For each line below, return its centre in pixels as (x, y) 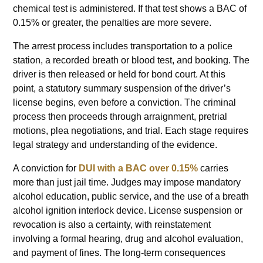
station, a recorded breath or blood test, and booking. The (131, 60)
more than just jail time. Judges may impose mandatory (127, 182)
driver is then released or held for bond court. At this (119, 74)
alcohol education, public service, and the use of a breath (131, 196)
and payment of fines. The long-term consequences (119, 252)
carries (213, 168)
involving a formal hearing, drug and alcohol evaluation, (128, 238)
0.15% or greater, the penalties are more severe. (112, 22)
